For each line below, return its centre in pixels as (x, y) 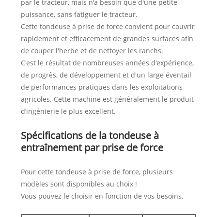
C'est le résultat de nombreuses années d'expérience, (107, 63)
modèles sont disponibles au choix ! (79, 184)
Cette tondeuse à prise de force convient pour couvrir (108, 27)
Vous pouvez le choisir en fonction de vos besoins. (102, 196)
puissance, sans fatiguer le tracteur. (79, 15)
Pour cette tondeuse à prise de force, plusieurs (97, 172)
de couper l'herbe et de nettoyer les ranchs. (92, 51)
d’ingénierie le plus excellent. (68, 111)
